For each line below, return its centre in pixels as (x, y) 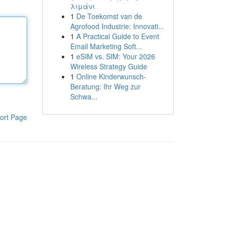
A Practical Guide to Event (118, 36)
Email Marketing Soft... (106, 46)
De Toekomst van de (109, 16)
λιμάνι (82, 6)
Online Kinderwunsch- (111, 76)
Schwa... (84, 96)
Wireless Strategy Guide (108, 66)
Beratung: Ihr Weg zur (105, 86)
